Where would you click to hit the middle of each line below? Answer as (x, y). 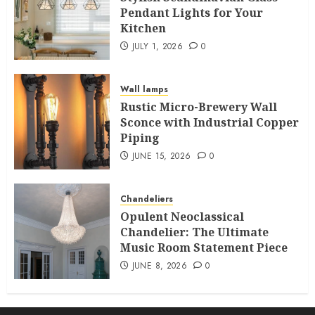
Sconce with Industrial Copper (210, 122)
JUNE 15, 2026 (161, 156)
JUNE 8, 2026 (160, 265)
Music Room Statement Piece (204, 247)
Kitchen (143, 28)
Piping (140, 137)
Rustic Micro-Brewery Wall (199, 107)
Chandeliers (147, 199)
